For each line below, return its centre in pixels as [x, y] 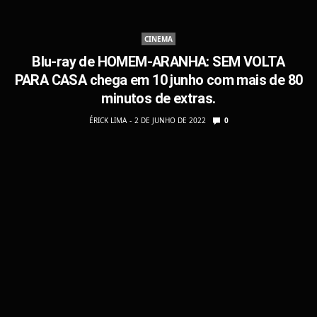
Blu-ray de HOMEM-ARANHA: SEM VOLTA [158, 61]
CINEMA [158, 39]
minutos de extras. [158, 98]
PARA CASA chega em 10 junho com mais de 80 [158, 80]
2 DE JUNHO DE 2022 [170, 120]
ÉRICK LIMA [108, 120]
